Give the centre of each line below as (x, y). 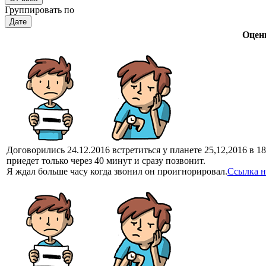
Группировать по (39, 9)
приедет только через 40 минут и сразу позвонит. (106, 160)
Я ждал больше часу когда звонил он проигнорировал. (117, 171)
